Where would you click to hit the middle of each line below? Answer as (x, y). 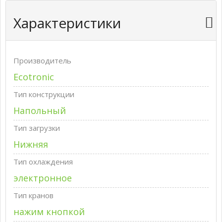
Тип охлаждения (43, 162)
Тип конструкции (44, 94)
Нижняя (31, 144)
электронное (43, 178)
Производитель (42, 60)
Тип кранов (33, 195)
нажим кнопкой (49, 212)
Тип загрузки (37, 128)
